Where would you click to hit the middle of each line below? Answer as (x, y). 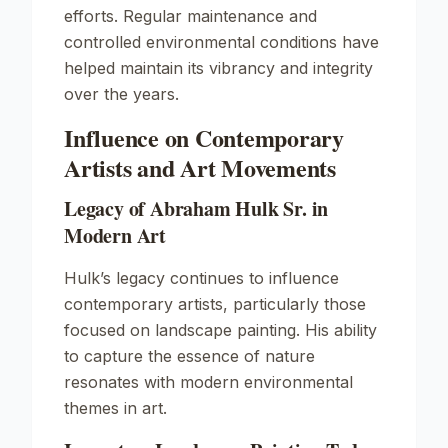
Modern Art (115, 235)
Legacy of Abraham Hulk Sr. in (196, 208)
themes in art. (115, 408)
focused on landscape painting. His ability (220, 330)
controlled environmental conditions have (221, 42)
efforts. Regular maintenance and (190, 16)
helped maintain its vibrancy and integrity (218, 68)
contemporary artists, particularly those (215, 304)
